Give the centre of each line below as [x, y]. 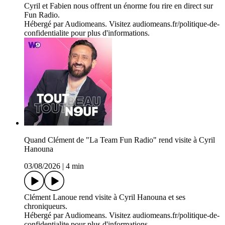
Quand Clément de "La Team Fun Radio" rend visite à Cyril [120, 140]
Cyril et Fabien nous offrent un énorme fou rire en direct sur [119, 6]
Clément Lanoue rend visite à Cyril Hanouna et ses [105, 197]
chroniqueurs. [46, 206]
